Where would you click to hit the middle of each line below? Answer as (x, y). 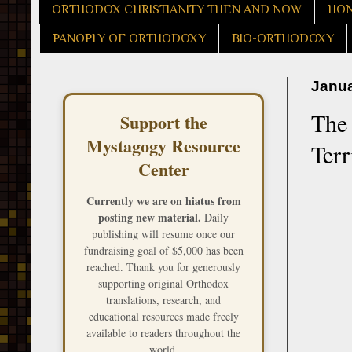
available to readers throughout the (163, 333)
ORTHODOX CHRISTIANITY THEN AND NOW (177, 9)
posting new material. (150, 218)
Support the (163, 123)
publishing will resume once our (163, 234)
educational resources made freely (163, 317)
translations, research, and (163, 300)
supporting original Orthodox (163, 284)
